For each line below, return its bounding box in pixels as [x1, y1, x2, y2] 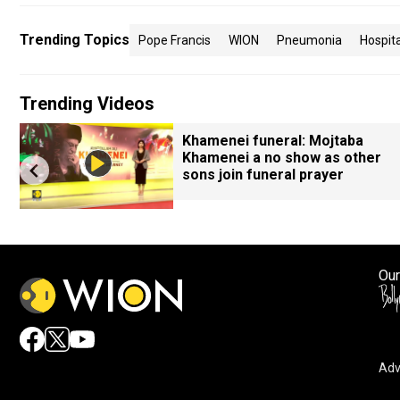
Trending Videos [20, 93, 154, 114]
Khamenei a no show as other [182, 149, 381, 166]
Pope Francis [138, 33, 211, 47]
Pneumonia [277, 33, 342, 47]
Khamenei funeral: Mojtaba [182, 132, 363, 149]
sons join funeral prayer [182, 166, 344, 183]
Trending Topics [20, 31, 129, 48]
